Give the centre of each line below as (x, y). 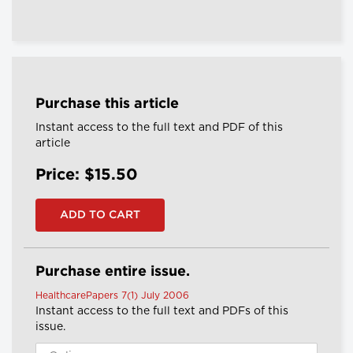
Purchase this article (107, 104)
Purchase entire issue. (113, 272)
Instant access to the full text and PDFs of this (162, 312)
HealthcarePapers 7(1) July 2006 (112, 296)
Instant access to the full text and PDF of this (159, 128)
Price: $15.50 (87, 175)
